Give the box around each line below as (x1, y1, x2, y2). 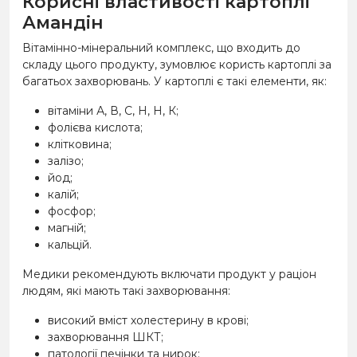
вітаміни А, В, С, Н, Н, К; (48, 104, 178, 118)
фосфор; (48, 204, 96, 218)
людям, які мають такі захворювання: (22, 284, 230, 298)
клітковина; (48, 137, 112, 151)
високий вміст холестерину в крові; (48, 313, 249, 328)
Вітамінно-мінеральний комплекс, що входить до (22, 41, 300, 55)
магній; (48, 221, 86, 235)
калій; (48, 187, 79, 202)
